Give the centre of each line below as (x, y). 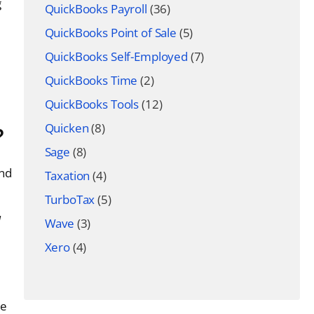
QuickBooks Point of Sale (110, 33)
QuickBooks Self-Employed (116, 56)
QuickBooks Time (91, 80)
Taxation (67, 176)
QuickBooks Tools (92, 104)
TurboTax (70, 199)
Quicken (67, 128)
